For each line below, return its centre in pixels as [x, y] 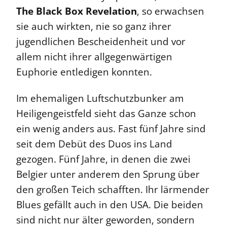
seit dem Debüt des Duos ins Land [94, 144]
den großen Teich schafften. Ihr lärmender [113, 190]
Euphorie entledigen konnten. [84, 72]
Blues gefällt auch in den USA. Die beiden [110, 205]
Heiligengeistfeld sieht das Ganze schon [106, 114]
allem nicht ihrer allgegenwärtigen [94, 57]
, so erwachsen [171, 11]
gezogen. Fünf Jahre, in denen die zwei [103, 159]
